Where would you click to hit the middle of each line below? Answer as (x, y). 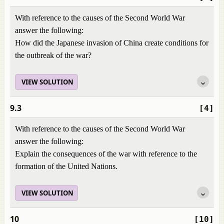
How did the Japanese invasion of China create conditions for (112, 43)
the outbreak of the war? (53, 55)
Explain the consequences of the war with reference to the (106, 154)
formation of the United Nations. (66, 166)
